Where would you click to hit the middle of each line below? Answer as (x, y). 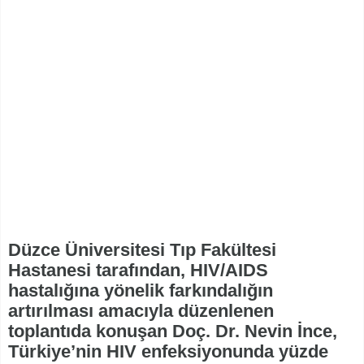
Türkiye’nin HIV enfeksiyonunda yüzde (168, 351)
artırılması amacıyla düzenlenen (141, 310)
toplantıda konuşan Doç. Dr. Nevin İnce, (173, 331)
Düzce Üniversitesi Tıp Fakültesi (142, 249)
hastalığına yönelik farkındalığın (141, 290)
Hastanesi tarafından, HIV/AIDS (138, 270)
